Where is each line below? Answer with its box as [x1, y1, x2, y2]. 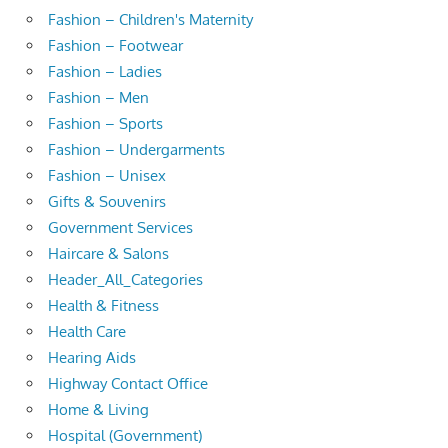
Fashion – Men [48, 87, 149, 107]
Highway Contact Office [48, 373, 208, 393]
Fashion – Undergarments [48, 139, 225, 159]
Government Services [48, 217, 193, 237]
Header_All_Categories [48, 269, 203, 289]
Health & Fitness [48, 295, 159, 315]
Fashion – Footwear [48, 35, 183, 55]
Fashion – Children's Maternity [48, 9, 253, 29]
